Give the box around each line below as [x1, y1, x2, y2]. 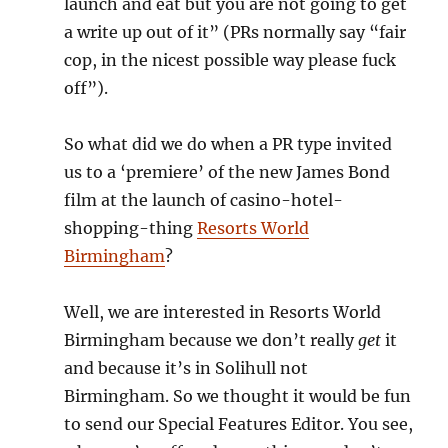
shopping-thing [64, 217, 198, 238]
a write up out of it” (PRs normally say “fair [64, 21, 407, 42]
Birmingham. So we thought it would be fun [64, 385, 412, 406]
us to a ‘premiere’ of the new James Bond [64, 161, 391, 182]
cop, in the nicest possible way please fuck [64, 49, 397, 70]
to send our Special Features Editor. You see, [64, 413, 414, 434]
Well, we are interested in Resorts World [64, 301, 382, 322]
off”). [64, 77, 109, 98]
